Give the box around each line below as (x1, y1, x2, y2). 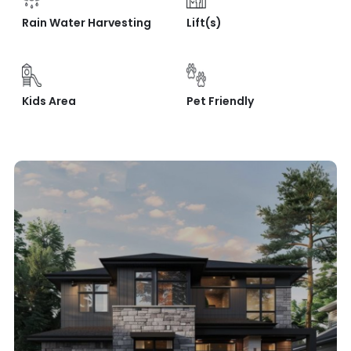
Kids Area (22, 93, 76, 109)
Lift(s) (186, 15, 223, 31)
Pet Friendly (186, 93, 255, 109)
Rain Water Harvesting (22, 15, 151, 31)
